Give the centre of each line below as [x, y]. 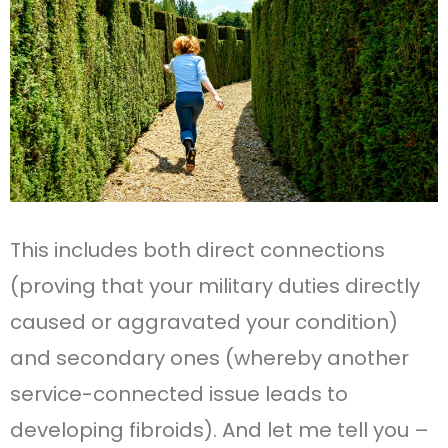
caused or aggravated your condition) [204, 322]
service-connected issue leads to [179, 394]
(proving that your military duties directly [215, 286]
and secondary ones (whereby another [209, 358]
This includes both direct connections [197, 250]
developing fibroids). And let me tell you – [219, 430]
